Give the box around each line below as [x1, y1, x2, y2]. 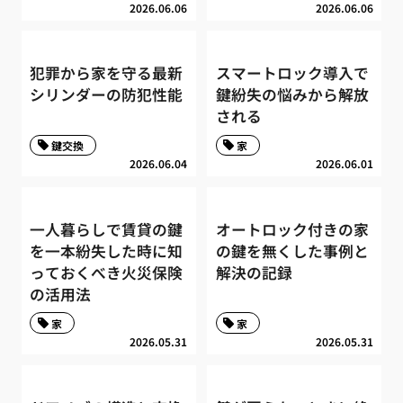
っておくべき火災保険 [30, 261, 184, 283]
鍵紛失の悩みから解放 [215, 84, 369, 106]
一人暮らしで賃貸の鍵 [30, 218, 184, 240]
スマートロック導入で [215, 62, 369, 85]
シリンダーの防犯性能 [30, 84, 184, 106]
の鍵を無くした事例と [215, 239, 369, 262]
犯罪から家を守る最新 [30, 62, 184, 85]
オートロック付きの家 [215, 218, 369, 240]
